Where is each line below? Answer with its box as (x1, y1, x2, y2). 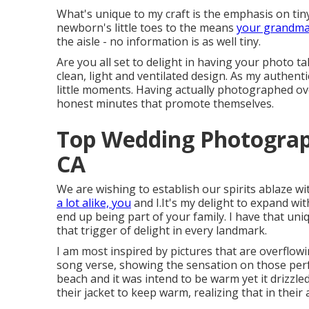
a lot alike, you (57, 195, 131, 210)
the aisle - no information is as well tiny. (57, 34, 261, 49)
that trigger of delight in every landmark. (57, 223, 267, 238)
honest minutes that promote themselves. (57, 96, 274, 111)
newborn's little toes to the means (57, 20, 237, 35)
